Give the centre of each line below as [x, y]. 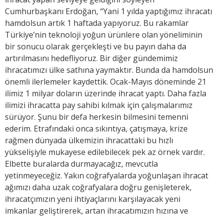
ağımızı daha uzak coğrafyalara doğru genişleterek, [98, 187]
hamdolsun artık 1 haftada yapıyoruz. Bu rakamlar [97, 23]
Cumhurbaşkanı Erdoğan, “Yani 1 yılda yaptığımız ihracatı [109, 11]
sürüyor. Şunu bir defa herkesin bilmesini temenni [97, 117]
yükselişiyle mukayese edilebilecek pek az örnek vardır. [105, 152]
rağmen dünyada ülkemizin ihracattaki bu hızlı [89, 141]
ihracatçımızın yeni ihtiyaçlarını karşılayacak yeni [93, 199]
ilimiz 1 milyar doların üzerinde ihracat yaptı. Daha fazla [106, 94]
